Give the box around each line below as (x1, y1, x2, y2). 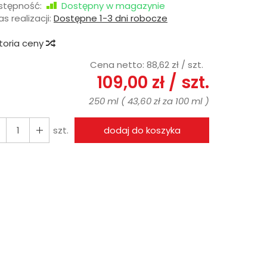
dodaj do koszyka (103, 123, 181, 136)
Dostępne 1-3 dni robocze (54, 11, 167, 24)
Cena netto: (90, 58, 147, 71)
